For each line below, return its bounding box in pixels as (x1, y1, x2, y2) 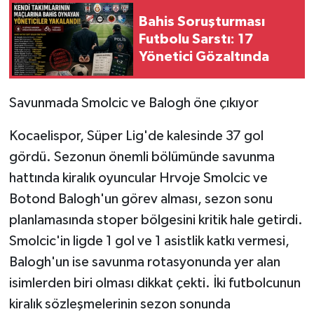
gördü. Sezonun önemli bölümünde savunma (8, 150, 275, 165)
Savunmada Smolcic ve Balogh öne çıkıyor (8, 96, 259, 111)
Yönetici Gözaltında (139, 49, 269, 64)
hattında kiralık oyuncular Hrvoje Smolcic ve (8, 171, 268, 186)
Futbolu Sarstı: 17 (139, 32, 254, 46)
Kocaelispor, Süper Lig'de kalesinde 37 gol (8, 129, 264, 144)
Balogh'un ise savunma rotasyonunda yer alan (8, 255, 280, 270)
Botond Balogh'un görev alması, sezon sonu (8, 192, 273, 207)
